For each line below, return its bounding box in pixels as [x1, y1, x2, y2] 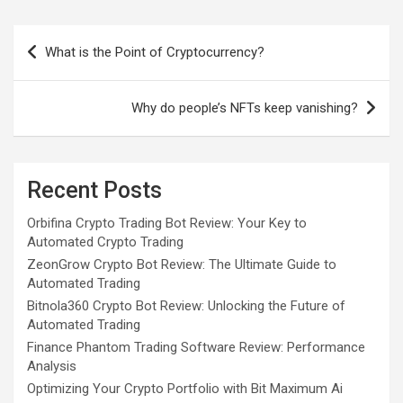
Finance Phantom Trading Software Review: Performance [27, 339, 365, 355]
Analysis [27, 358, 76, 374]
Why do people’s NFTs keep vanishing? [131, 100, 358, 116]
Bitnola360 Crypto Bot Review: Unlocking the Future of [27, 298, 345, 314]
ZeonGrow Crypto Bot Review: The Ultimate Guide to [27, 256, 336, 273]
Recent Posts [27, 177, 162, 203]
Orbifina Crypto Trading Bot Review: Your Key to [27, 215, 307, 231]
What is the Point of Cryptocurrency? [45, 44, 264, 60]
